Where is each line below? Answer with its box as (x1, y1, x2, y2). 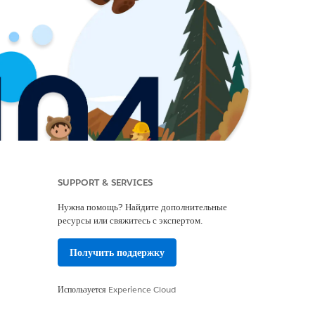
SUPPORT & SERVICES (58, 176, 153, 188)
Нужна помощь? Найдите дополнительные (58, 201, 227, 213)
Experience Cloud (108, 283, 176, 295)
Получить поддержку (70, 246, 165, 259)
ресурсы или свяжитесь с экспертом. (58, 214, 202, 226)
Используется (58, 283, 108, 295)
